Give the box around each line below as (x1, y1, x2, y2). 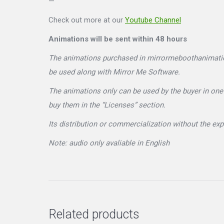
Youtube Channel (125, 15, 181, 24)
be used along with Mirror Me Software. (48, 67, 180, 76)
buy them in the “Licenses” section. (48, 100, 165, 109)
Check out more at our (48, 15, 125, 24)
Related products (48, 207, 139, 221)
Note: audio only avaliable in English (48, 138, 169, 147)
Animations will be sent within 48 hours (48, 34, 187, 43)
